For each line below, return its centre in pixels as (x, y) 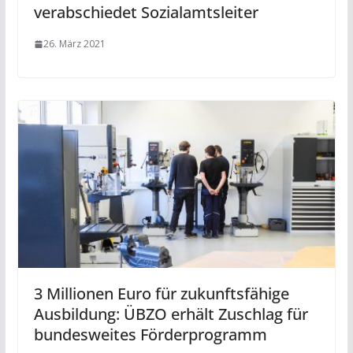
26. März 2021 (74, 44)
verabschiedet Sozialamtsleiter (146, 13)
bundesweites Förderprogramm (150, 334)
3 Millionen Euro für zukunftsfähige (161, 293)
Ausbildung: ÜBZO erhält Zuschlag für (171, 314)
